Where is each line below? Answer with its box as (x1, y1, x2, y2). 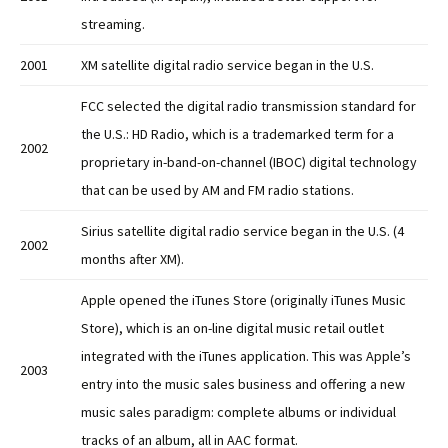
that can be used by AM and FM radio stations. (81, 181, 354, 200)
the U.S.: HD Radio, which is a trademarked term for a (81, 125, 394, 144)
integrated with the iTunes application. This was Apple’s (81, 347, 411, 366)
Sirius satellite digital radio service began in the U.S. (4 (81, 222, 404, 241)
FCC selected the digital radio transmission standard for (81, 97, 416, 116)
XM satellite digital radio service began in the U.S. (81, 56, 374, 75)
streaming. (81, 15, 145, 34)
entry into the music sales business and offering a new (81, 375, 405, 394)
